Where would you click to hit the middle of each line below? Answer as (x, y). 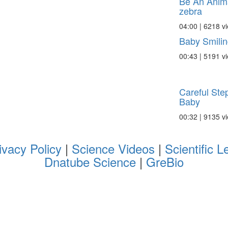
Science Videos (113, 148)
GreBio (165, 162)
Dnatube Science (92, 162)
